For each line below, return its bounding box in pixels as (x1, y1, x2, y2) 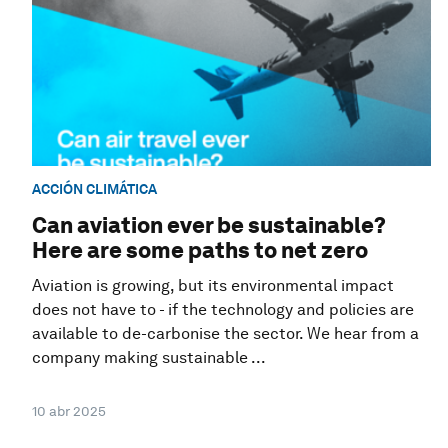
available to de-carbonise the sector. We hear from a (32, 324, 419, 344)
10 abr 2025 (32, 403, 106, 420)
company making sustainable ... (32, 348, 266, 368)
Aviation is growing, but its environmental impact (32, 276, 394, 296)
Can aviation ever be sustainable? (32, 212, 386, 239)
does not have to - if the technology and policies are (32, 300, 414, 320)
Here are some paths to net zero (32, 237, 368, 264)
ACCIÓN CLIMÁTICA (32, 181, 157, 197)
